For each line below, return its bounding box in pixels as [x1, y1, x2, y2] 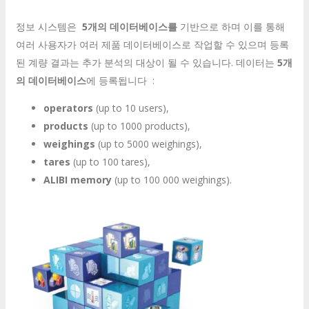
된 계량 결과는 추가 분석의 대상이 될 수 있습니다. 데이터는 [16, 55, 277, 69]
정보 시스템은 [16, 19, 82, 33]
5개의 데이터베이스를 [82, 19, 177, 33]
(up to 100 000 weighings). [112, 172, 232, 186]
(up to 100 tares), [73, 154, 150, 168]
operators [43, 101, 96, 114]
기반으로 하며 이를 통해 [177, 19, 285, 33]
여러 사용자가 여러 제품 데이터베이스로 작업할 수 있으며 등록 [16, 37, 289, 51]
